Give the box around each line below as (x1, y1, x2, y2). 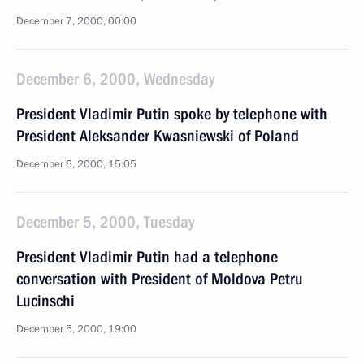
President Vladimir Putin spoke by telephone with (16, 104, 327, 123)
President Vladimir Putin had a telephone (16, 247, 278, 266)
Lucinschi (16, 291, 75, 310)
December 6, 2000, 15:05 (16, 157, 136, 171)
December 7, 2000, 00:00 (16, 14, 136, 28)
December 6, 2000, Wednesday (16, 69, 214, 89)
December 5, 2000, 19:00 (16, 322, 136, 336)
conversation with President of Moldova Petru (16, 269, 303, 288)
